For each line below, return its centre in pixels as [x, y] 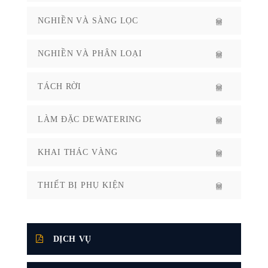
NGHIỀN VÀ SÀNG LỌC [88, 21]
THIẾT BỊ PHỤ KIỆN [81, 185]
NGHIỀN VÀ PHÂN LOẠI [90, 54]
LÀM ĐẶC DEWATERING [90, 119]
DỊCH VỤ [72, 239]
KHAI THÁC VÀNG [78, 152]
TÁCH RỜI [60, 86]
